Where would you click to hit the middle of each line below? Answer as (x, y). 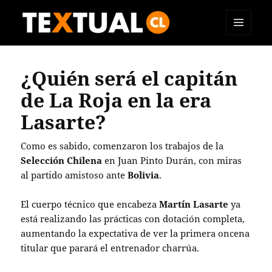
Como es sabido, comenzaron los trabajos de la (122, 146)
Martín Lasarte (194, 204)
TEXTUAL (50, 52)
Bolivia (144, 175)
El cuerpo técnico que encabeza (90, 204)
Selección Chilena (62, 160)
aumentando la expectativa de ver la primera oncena (135, 233)
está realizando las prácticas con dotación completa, (133, 219)
